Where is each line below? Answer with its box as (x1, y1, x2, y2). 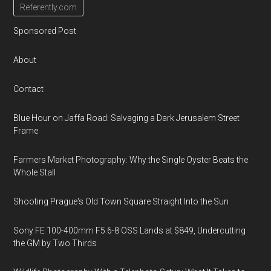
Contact (13, 84, 44, 94)
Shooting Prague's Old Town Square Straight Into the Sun (13, 197, 229, 206)
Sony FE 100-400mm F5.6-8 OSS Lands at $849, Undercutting (13, 226, 246, 235)
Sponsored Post (13, 26, 77, 36)
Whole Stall (13, 168, 56, 177)
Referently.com (20, 2, 77, 12)
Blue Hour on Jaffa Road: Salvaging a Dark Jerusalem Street (13, 113, 240, 123)
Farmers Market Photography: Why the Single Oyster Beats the (13, 155, 249, 165)
